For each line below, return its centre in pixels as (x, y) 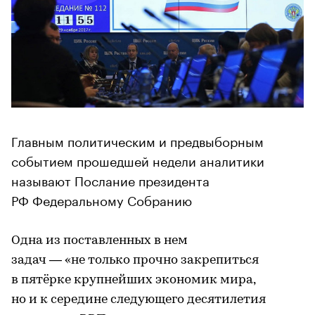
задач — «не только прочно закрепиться (135, 260)
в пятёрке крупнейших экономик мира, (133, 280)
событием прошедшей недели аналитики (138, 159)
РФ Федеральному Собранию (102, 199)
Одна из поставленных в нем (99, 240)
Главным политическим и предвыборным (137, 140)
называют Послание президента (110, 179)
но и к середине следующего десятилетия (139, 300)
